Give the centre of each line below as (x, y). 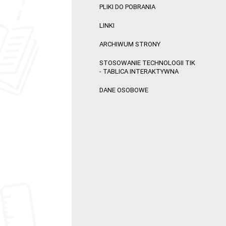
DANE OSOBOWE (124, 90)
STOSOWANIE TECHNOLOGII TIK (147, 63)
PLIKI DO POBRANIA (127, 7)
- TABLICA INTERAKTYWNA (139, 72)
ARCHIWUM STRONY (130, 44)
